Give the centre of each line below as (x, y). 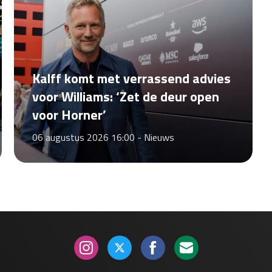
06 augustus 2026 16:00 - (88, 137)
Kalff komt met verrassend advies (131, 78)
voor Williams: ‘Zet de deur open (125, 96)
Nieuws (159, 137)
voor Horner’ (69, 114)
